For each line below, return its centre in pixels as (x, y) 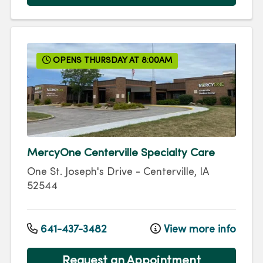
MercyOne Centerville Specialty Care (121, 154)
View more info (198, 230)
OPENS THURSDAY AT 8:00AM (112, 61)
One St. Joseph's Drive (80, 173)
